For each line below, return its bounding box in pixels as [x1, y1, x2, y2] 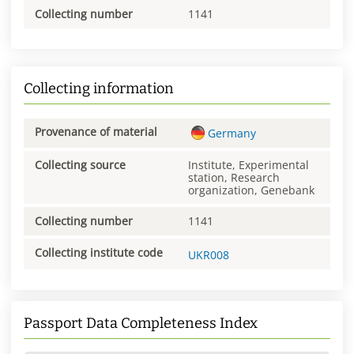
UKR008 [188, 247, 229, 263]
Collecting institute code [35, 244, 163, 260]
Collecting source [35, 156, 126, 172]
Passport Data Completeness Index [24, 314, 258, 333]
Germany [207, 125, 256, 141]
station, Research [188, 169, 280, 185]
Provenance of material [35, 124, 157, 140]
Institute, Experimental [188, 156, 309, 172]
